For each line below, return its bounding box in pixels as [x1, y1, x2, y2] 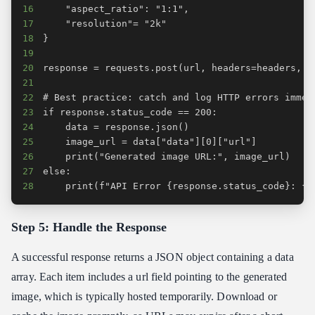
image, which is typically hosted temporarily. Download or [11, 290, 278, 302]
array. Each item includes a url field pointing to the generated [11, 270, 288, 283]
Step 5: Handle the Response [11, 219, 167, 234]
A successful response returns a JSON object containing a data [11, 250, 294, 263]
